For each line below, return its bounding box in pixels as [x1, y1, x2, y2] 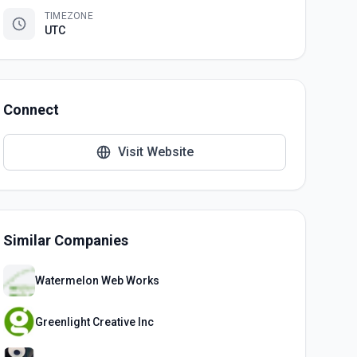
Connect [2, 101, 59, 118]
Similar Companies [2, 232, 128, 249]
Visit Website [117, 144, 194, 159]
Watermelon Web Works [34, 274, 159, 287]
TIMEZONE [44, 10, 94, 22]
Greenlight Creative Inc [34, 316, 154, 328]
